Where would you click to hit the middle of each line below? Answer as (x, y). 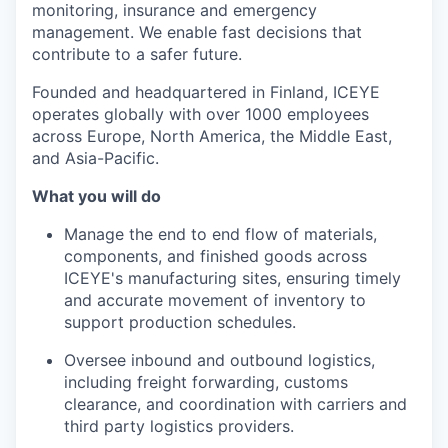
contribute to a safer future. (137, 54)
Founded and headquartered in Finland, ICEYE (206, 92)
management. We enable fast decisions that (197, 32)
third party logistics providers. (179, 426)
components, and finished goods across (215, 256)
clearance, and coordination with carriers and (235, 404)
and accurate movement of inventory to (215, 300)
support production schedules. (180, 322)
